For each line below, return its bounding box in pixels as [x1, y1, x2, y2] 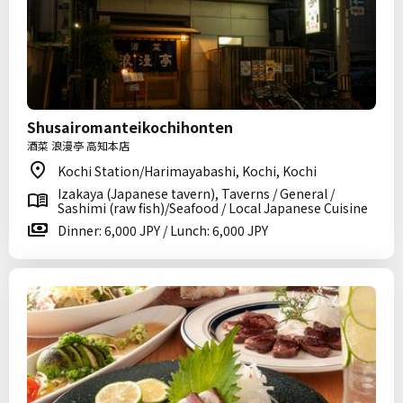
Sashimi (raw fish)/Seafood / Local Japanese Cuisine [58, 199, 368, 217]
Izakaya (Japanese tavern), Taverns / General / [58, 184, 335, 202]
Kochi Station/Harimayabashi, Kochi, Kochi [58, 162, 317, 180]
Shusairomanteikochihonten [27, 116, 233, 138]
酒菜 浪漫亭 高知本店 [27, 138, 130, 153]
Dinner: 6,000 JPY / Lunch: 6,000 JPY [58, 221, 268, 239]
